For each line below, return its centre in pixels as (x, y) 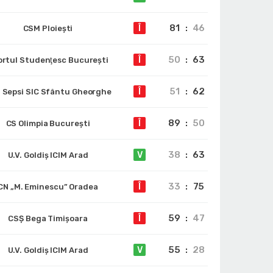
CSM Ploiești (48, 28)
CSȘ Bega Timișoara (48, 218)
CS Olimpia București (48, 123)
